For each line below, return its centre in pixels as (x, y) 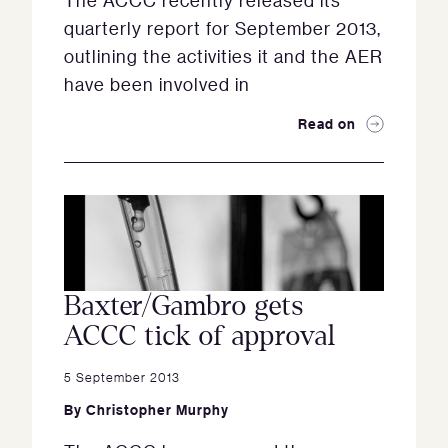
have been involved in (157, 84)
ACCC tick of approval (200, 336)
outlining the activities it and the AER (223, 56)
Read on (327, 123)
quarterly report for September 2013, (222, 28)
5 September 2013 (122, 376)
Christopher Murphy (157, 409)
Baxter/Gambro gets (184, 306)
